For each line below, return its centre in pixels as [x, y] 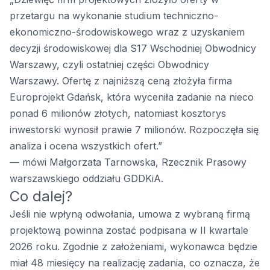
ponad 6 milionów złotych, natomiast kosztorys [118, 114]
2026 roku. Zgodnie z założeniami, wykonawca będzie [133, 247]
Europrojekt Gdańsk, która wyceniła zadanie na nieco [132, 97]
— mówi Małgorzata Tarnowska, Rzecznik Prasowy [128, 162]
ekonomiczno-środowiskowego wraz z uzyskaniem [127, 32]
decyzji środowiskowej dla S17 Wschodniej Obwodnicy [133, 49]
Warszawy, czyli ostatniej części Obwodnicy [109, 65]
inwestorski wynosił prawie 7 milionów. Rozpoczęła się [134, 130]
